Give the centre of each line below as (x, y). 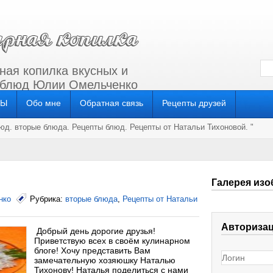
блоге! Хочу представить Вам (92, 250)
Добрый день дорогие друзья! (95, 231)
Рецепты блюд (98, 127)
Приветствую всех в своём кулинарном (112, 241)
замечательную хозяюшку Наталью (105, 260)
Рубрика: (48, 199)
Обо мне (44, 103)
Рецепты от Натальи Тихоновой (188, 127)
